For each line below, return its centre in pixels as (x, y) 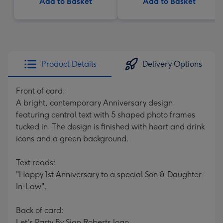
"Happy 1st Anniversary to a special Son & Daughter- (110, 174)
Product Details (69, 64)
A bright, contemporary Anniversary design (94, 103)
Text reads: (36, 163)
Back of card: (40, 210)
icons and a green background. (72, 139)
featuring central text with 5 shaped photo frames (106, 115)
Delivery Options (172, 64)
